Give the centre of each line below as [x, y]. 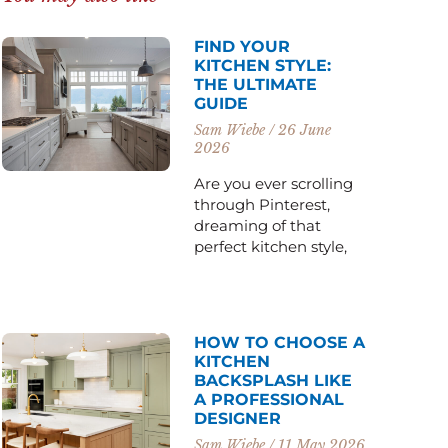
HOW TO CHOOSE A [280, 342]
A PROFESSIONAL [269, 399]
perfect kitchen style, [271, 246]
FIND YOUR [242, 46]
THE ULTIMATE [256, 84]
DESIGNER [238, 418]
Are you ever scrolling [274, 183]
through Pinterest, [262, 204]
